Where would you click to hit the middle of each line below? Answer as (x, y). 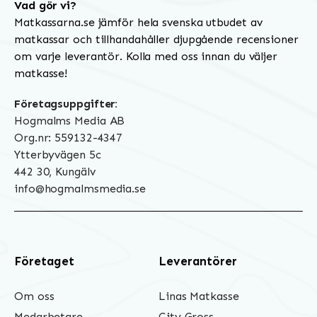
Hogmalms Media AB (70, 121)
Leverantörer (198, 261)
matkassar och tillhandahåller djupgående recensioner (156, 40)
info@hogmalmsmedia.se (80, 189)
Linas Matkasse (199, 296)
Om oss (34, 296)
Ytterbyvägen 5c (58, 155)
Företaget (45, 261)
